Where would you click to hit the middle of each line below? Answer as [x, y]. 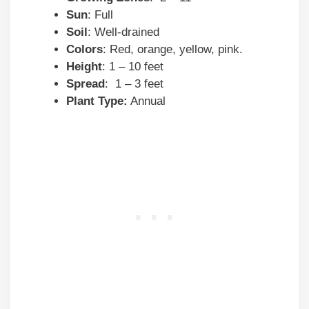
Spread [86, 84]
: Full [100, 15]
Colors [84, 50]
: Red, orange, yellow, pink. [173, 50]
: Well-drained [123, 32]
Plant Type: [97, 101]
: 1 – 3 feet [134, 84]
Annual [147, 101]
